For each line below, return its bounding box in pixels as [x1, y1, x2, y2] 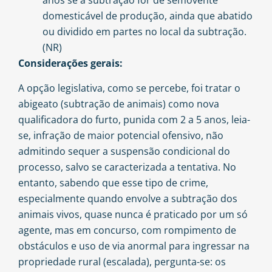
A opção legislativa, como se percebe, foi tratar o [18, 81, 240, 95]
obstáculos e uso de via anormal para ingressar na [18, 239, 250, 253]
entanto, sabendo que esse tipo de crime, [18, 175, 208, 189]
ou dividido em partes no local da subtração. [42, 25, 246, 39]
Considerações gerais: [18, 56, 123, 70]
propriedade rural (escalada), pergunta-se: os [18, 254, 226, 268]
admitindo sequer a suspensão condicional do [18, 144, 230, 158]
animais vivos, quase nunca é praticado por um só [18, 207, 248, 221]
